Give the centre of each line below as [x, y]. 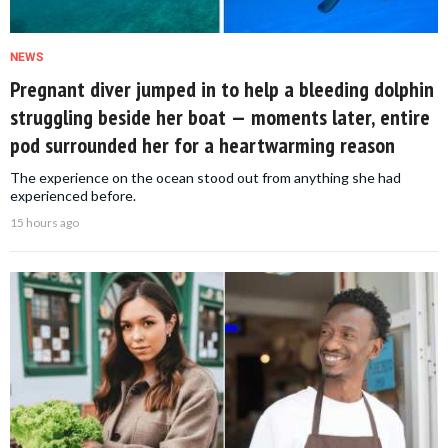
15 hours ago [44, 223]
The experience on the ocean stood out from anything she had [205, 178]
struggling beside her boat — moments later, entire [220, 117]
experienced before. [73, 196]
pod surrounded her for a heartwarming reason [202, 145]
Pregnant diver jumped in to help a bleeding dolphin [222, 89]
